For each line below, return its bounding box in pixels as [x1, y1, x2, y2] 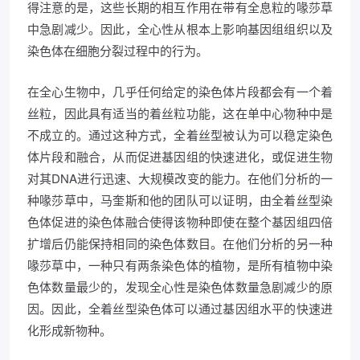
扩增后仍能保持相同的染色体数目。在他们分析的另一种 [27, 235, 333, 252]
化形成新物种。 [27, 321, 112, 339]
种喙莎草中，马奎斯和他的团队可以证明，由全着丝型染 [27, 191, 333, 209]
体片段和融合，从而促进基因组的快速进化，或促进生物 [27, 148, 333, 166]
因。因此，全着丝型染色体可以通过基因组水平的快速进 [27, 300, 333, 317]
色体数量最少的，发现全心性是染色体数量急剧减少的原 [27, 278, 333, 296]
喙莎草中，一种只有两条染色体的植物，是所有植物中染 [27, 256, 333, 274]
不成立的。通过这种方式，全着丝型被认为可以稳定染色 [27, 126, 333, 144]
